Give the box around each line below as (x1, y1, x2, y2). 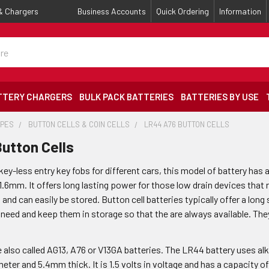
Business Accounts (77, 6, 146, 16)
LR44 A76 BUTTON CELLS (144, 119, 230, 129)
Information (219, 6, 261, 16)
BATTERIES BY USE (181, 91, 259, 102)
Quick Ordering (156, 6, 209, 16)
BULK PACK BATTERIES (79, 91, 174, 102)
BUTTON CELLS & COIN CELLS (28, 119, 130, 129)
